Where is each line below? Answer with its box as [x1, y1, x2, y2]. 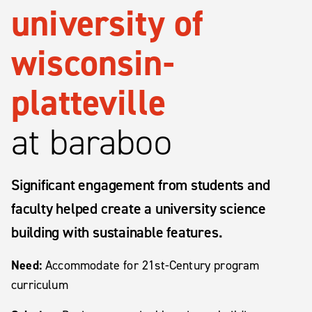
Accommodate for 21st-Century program [41, 256, 260, 274]
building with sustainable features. [11, 221, 223, 242]
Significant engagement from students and [11, 174, 270, 195]
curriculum [11, 276, 68, 293]
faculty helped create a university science [11, 198, 266, 219]
